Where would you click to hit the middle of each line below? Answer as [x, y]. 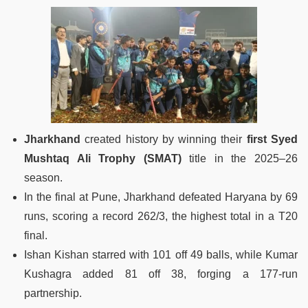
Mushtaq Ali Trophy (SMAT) [103, 158]
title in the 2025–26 [240, 158]
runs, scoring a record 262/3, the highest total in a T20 [161, 216]
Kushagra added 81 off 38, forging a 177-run [161, 274]
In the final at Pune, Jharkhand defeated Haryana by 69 [161, 197]
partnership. [53, 293]
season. [43, 177]
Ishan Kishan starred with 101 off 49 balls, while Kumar [161, 254]
